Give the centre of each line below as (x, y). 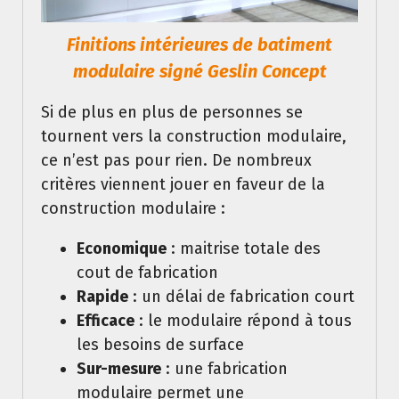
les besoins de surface (160, 344)
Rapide (102, 296)
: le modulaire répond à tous (243, 320)
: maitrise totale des (244, 248)
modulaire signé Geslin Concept (199, 71)
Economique (122, 248)
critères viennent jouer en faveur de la (183, 184)
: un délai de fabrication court (241, 296)
